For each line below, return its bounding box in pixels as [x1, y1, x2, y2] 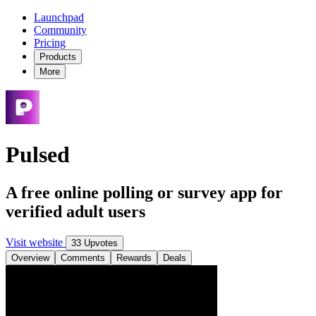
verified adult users [6, 202, 145, 221]
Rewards [116, 252, 152, 263]
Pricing [34, 37, 66, 49]
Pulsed [6, 142, 70, 168]
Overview [11, 252, 49, 263]
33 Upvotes [71, 237, 118, 248]
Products [39, 51, 76, 62]
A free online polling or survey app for [6, 183, 283, 202]
